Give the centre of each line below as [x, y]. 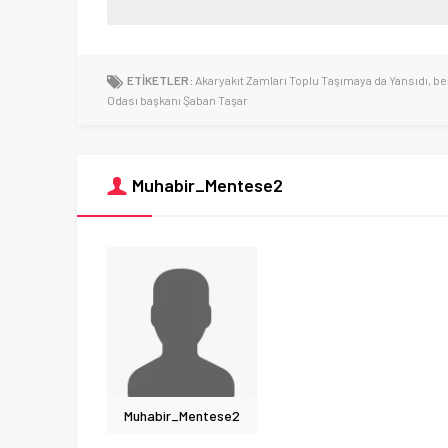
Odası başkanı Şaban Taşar [177, 100]
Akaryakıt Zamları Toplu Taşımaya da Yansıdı [311, 80]
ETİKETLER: [160, 80]
